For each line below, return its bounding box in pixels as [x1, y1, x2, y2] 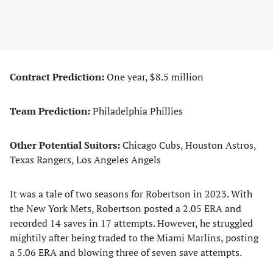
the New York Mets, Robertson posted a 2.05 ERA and [10, 202, 241, 215]
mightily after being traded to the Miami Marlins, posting [10, 231, 258, 244]
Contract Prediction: [10, 70, 104, 83]
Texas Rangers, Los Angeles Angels [10, 153, 161, 166]
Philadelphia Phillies [90, 104, 183, 118]
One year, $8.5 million [104, 70, 204, 83]
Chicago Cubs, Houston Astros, [120, 138, 256, 152]
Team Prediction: [10, 104, 90, 118]
